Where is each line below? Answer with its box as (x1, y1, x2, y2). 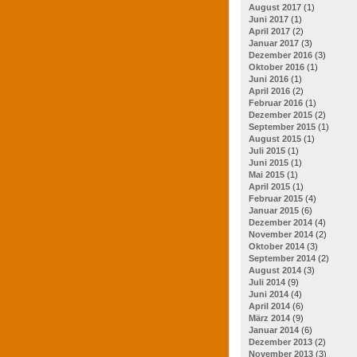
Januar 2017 (249, 37, 299, 48)
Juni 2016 (249, 73, 288, 84)
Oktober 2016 (249, 61, 304, 72)
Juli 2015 (249, 145, 285, 155)
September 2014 (249, 253, 316, 263)
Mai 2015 (249, 169, 284, 179)
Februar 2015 (249, 193, 303, 203)
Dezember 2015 (249, 109, 312, 120)
